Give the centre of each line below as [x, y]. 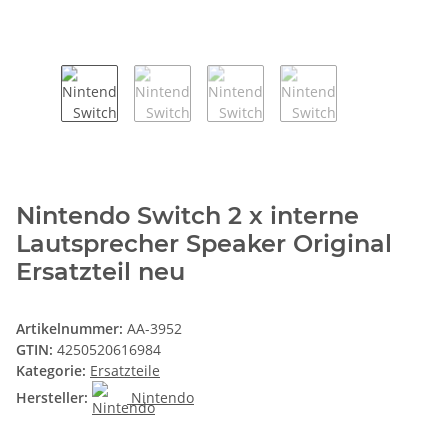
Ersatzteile [125, 370]
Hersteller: [52, 398]
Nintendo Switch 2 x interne [187, 215]
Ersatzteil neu [100, 271]
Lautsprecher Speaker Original [204, 243]
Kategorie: [53, 370]
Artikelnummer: [71, 328]
